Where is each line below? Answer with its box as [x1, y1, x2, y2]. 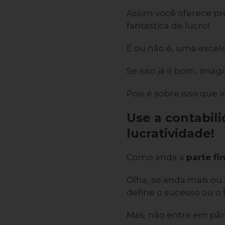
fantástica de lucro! [126, 21, 209, 31]
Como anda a [126, 152, 186, 163]
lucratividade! [126, 126, 214, 141]
